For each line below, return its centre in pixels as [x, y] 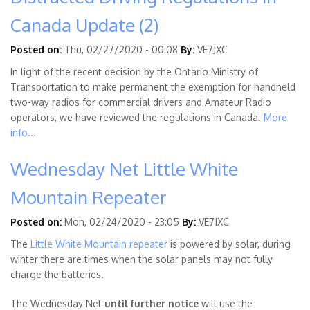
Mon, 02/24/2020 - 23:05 [122, 222]
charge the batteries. [57, 275]
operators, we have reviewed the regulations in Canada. [137, 118]
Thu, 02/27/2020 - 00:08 [121, 50]
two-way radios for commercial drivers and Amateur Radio [141, 102]
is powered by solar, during [229, 244]
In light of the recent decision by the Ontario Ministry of [134, 72]
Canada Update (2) [85, 25]
